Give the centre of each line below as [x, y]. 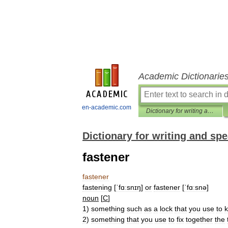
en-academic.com [107, 107]
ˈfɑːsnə [195, 187]
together [199, 219]
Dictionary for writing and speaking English [211, 111]
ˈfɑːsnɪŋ [129, 187]
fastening [97, 187]
